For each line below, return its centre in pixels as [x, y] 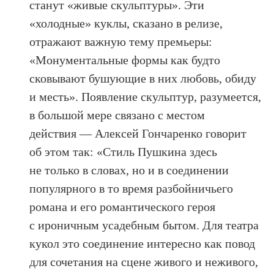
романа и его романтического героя [123, 206]
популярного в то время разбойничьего [131, 188]
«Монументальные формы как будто [125, 60]
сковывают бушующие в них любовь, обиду [143, 78]
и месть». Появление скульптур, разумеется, [146, 96]
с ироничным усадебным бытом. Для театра [144, 225]
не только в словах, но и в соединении [129, 170]
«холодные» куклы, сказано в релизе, [126, 23]
